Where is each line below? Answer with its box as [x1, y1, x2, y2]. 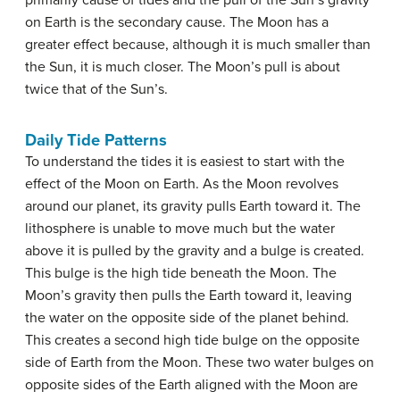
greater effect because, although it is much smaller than [25, 35, 371, 54]
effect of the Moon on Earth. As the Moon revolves [25, 174, 338, 193]
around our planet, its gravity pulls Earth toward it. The [25, 196, 361, 215]
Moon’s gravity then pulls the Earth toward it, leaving [25, 286, 352, 304]
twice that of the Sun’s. [25, 79, 168, 98]
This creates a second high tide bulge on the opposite [25, 330, 360, 349]
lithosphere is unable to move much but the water [25, 219, 335, 237]
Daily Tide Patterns [25, 129, 167, 150]
